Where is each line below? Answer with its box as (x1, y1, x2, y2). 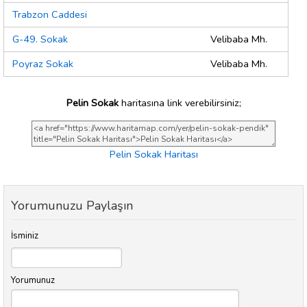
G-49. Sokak (12, 32, 68, 47)
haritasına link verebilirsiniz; (118, 95, 241, 110)
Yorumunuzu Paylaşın (11, 197, 133, 214)
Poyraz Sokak (12, 57, 73, 71)
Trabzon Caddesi (12, 8, 87, 22)
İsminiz (11, 230, 38, 243)
